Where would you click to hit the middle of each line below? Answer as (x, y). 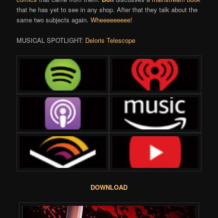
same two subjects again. (54, 19)
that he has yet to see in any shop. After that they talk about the (107, 9)
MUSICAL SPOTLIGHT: (51, 40)
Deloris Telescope (110, 40)
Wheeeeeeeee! (112, 19)
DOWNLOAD (109, 187)
